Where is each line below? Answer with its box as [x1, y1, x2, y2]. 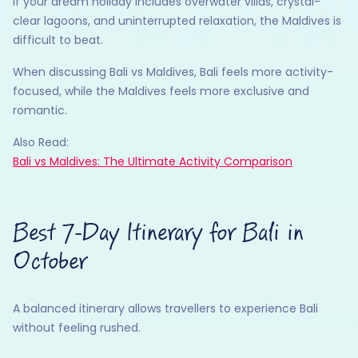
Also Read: [13, 133, 69, 150]
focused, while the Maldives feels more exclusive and [13, 82, 309, 99]
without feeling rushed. [13, 319, 141, 336]
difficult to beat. [13, 31, 103, 48]
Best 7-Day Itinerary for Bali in [13, 220, 304, 246]
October [13, 249, 86, 275]
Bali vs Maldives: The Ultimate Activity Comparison [13, 153, 292, 169]
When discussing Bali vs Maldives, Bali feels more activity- [13, 63, 333, 80]
